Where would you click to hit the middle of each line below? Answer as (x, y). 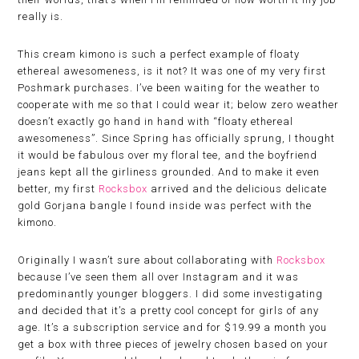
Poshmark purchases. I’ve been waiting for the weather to (169, 88)
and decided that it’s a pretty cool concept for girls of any (169, 311)
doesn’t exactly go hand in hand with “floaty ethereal (156, 121)
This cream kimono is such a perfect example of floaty (159, 54)
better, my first (58, 189)
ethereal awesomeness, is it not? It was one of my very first (172, 71)
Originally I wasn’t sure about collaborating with (147, 260)
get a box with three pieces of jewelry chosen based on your (173, 344)
